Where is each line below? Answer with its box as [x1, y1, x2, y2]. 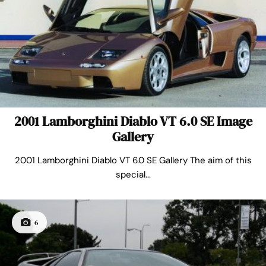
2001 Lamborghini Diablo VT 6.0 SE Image [14, 112, 252, 130]
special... [115, 168, 151, 180]
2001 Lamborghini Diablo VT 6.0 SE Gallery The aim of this [14, 154, 252, 166]
